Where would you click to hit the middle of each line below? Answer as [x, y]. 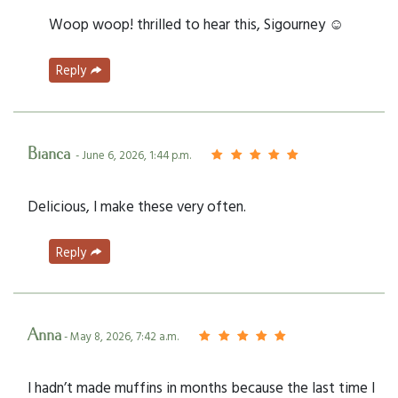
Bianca [52, 154]
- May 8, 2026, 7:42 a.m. [120, 337]
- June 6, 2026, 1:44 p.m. [133, 155]
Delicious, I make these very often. [137, 205]
